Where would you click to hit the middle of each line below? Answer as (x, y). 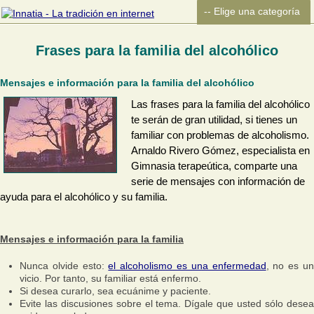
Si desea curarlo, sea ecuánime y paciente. (115, 291)
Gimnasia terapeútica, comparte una (214, 166)
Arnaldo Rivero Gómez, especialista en (220, 151)
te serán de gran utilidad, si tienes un (214, 120)
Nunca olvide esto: (64, 266)
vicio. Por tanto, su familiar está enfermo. (110, 278)
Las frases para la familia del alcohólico (220, 104)
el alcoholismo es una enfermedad (187, 266)
